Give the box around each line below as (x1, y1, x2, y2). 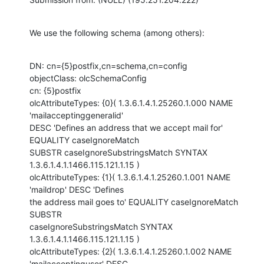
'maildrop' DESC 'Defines (29, 184, 124, 194)
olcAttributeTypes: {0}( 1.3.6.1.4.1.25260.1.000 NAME (29, 97, 233, 108)
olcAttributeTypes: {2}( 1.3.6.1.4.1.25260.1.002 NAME (29, 246, 232, 256)
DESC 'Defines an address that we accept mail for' (29, 122, 223, 133)
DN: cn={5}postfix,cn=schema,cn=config (29, 60, 187, 71)
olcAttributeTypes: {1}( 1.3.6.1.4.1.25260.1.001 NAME (29, 171, 230, 182)
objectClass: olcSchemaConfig (29, 72, 147, 83)
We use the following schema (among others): (29, 27, 204, 38)
